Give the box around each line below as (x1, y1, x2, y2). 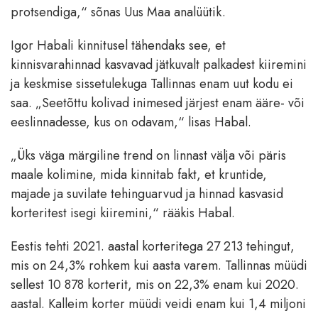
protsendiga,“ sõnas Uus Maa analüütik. (11, 2, 226, 21)
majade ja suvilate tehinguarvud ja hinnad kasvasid (11, 184, 283, 203)
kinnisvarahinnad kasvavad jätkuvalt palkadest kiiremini (11, 55, 307, 74)
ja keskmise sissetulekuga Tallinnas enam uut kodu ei (11, 74, 293, 93)
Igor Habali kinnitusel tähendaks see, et (11, 35, 226, 55)
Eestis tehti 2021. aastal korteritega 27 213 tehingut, (11, 236, 295, 256)
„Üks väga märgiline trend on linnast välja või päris (11, 146, 286, 165)
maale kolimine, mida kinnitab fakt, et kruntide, (11, 165, 267, 184)
